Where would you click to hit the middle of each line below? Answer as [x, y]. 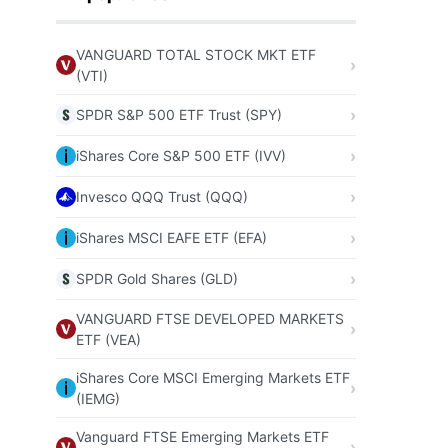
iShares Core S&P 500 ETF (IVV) [181, 155]
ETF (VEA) [108, 339]
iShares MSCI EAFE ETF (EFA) [171, 237]
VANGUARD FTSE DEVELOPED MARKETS [210, 318]
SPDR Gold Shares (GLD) [157, 278]
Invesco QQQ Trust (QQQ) [162, 196]
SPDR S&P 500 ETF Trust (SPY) [179, 114]
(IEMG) [98, 398]
